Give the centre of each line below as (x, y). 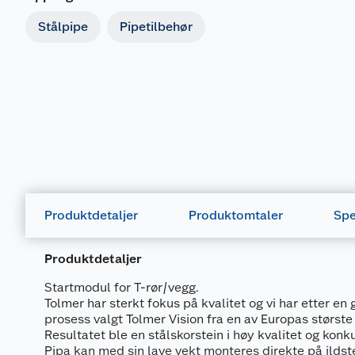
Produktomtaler (236, 215)
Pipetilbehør (156, 27)
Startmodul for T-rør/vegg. (122, 287)
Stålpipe (63, 27)
